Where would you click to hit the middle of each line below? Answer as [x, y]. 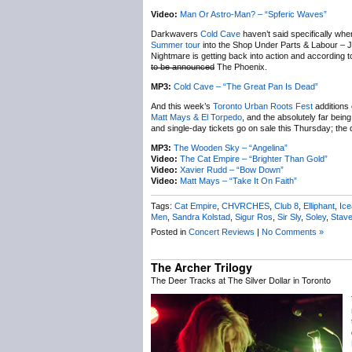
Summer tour [176, 45]
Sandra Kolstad [201, 216]
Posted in [170, 232]
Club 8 [286, 205]
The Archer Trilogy [202, 267]
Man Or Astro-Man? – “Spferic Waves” [253, 14]
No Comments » [293, 232]
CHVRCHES [246, 205]
